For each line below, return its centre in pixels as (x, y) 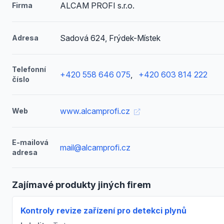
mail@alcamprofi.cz (95, 147)
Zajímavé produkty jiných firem (81, 185)
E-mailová (30, 142)
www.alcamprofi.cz (96, 111)
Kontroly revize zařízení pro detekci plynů (103, 210)
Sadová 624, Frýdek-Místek (110, 38)
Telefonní (29, 69)
